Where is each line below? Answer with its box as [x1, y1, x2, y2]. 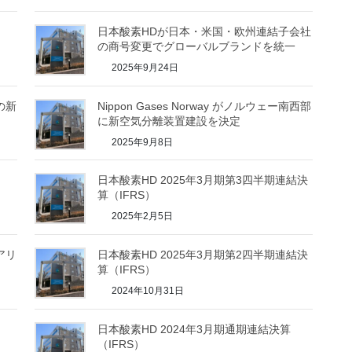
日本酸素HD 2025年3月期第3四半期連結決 [97, 174, 309, 187]
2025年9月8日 [109, 136, 174, 148]
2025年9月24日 [109, 61, 179, 73]
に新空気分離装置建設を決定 [97, 114, 241, 127]
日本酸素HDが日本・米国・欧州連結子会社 [97, 24, 312, 38]
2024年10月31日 [109, 285, 185, 297]
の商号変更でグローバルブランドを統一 [97, 39, 296, 53]
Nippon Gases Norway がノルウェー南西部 [97, 99, 312, 112]
